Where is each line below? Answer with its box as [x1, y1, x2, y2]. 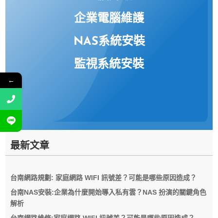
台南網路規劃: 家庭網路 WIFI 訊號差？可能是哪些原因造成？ [10, 174, 197, 182]
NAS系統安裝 [73, 36, 145, 48]
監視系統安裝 [74, 59, 144, 71]
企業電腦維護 [74, 13, 144, 25]
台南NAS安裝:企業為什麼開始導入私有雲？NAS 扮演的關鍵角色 [10, 188, 207, 197]
